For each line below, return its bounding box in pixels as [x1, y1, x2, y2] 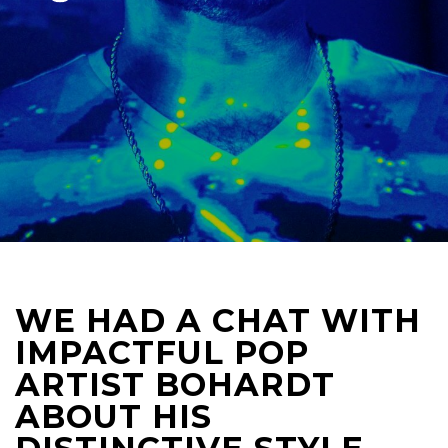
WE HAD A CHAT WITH [15, 301, 421, 340]
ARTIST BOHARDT [15, 365, 335, 404]
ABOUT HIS [15, 397, 212, 436]
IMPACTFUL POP [15, 333, 309, 372]
